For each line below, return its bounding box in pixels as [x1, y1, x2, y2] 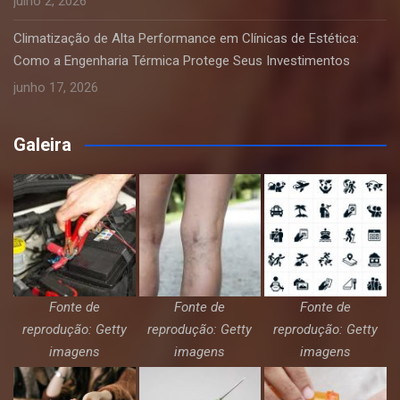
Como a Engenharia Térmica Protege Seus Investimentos [13, 53, 350, 69]
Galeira [13, 134, 71, 155]
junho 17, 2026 [13, 79, 98, 96]
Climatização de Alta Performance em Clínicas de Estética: [13, 30, 359, 46]
